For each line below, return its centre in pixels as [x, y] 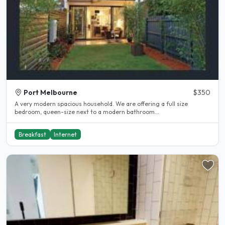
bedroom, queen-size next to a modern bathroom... [87, 111]
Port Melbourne [50, 92]
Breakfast [32, 134]
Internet [66, 134]
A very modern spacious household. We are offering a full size [65, 103]
